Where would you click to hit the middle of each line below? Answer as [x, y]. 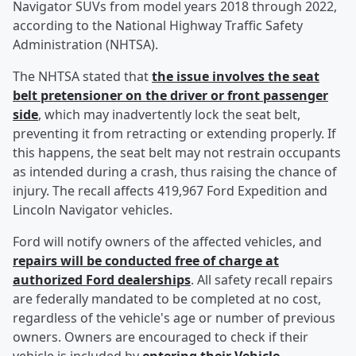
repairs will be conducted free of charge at [146, 261]
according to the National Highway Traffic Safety [158, 26]
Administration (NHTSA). [85, 45]
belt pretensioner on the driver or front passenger [170, 96]
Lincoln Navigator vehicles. [93, 210]
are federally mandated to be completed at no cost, [167, 299]
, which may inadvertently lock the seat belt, [169, 115]
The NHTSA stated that [82, 77]
